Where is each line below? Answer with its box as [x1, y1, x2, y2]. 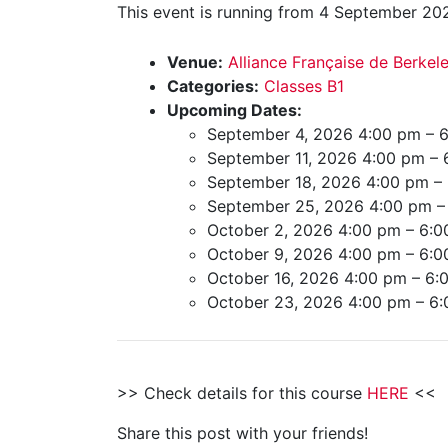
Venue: [167, 52, 223, 72]
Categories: [167, 76, 259, 96]
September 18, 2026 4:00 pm [207, 172, 429, 192]
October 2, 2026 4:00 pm [207, 220, 401, 240]
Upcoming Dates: [167, 100, 302, 120]
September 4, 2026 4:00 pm [207, 124, 421, 144]
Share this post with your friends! [117, 423, 368, 443]
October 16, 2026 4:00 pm [207, 268, 407, 288]
